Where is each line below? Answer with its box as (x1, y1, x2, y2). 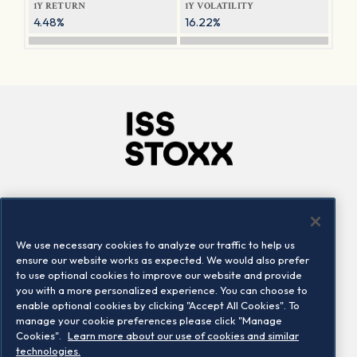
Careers (94, 222, 139, 238)
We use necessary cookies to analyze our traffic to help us (16, 238, 295, 251)
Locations (94, 243, 149, 259)
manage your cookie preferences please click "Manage (16, 314, 282, 327)
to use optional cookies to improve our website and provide (16, 269, 302, 281)
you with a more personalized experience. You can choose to (16, 284, 308, 296)
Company (94, 197, 163, 216)
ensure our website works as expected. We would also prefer (16, 253, 309, 266)
